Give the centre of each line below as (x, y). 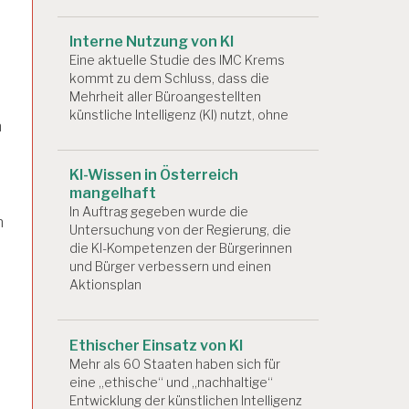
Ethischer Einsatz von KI (156, 345)
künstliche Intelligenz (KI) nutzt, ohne (179, 115)
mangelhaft (113, 194)
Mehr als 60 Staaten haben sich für (175, 363)
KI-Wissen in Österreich (154, 175)
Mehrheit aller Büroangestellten (165, 97)
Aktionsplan (105, 285)
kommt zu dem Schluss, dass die (169, 79)
